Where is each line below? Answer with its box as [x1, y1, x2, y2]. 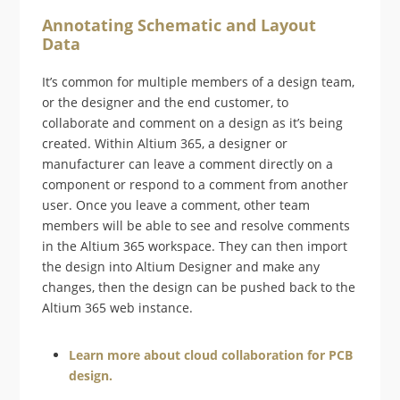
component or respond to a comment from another [42, 175, 349, 193]
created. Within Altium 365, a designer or [42, 134, 288, 152]
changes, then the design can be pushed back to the [42, 278, 356, 296]
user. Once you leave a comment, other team [42, 196, 311, 213]
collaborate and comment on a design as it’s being [42, 113, 344, 131]
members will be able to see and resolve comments [42, 216, 351, 234]
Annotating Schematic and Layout [42, 13, 317, 36]
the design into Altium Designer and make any [42, 257, 321, 275]
